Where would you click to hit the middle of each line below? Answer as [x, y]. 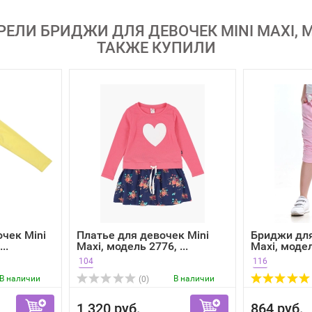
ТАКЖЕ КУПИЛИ [156, 48]
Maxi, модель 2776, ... [132, 246]
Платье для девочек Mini [143, 235]
